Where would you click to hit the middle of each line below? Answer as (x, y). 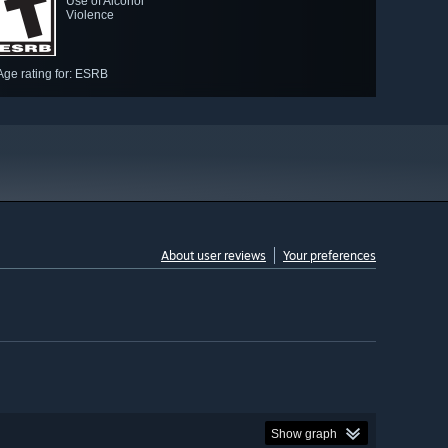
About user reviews (213, 256)
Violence (90, 15)
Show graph (304, 433)
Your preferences (329, 256)
